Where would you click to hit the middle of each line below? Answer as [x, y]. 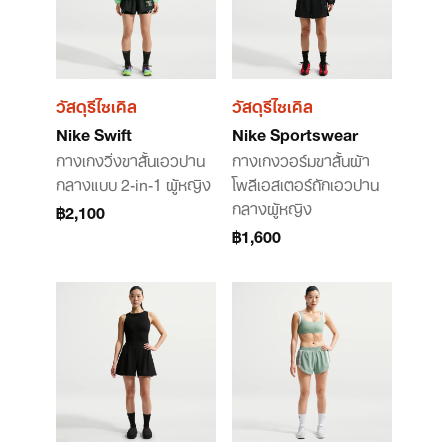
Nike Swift [94, 133]
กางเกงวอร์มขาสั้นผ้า [301, 159]
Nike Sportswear [295, 133]
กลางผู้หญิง [272, 207]
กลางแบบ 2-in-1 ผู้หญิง [133, 183]
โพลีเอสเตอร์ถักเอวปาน [305, 183]
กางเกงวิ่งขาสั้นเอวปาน [130, 159]
